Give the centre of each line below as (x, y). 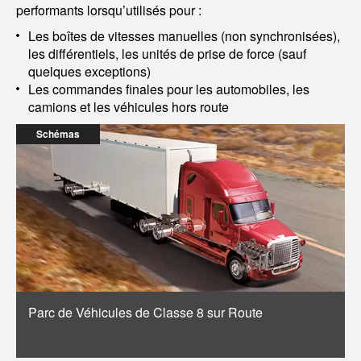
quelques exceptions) (89, 71)
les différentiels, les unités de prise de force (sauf (167, 54)
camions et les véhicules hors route (129, 107)
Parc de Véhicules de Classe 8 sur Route (145, 312)
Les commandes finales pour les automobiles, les (169, 89)
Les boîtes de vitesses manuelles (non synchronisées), (184, 36)
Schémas (58, 134)
